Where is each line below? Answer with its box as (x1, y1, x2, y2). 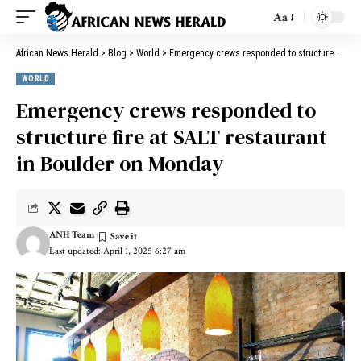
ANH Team (48, 229, 94, 241)
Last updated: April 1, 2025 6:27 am (48, 245, 185, 257)
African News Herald (16, 48, 98, 59)
